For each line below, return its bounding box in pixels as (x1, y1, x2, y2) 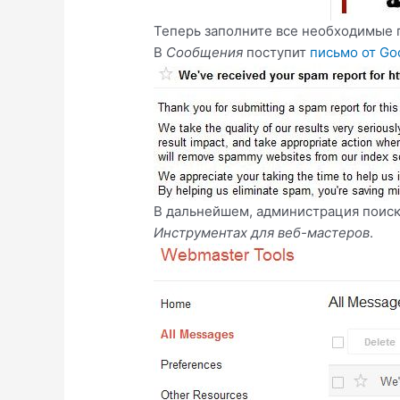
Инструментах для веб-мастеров (154, 223, 371, 241)
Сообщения (166, 43, 244, 61)
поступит (243, 43, 311, 61)
